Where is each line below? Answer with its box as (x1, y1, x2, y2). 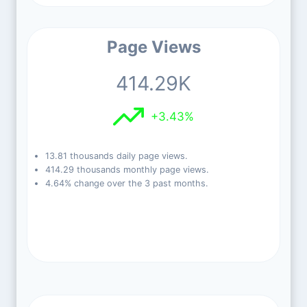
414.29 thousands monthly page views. (45, 164, 209, 175)
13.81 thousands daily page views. (45, 151, 188, 161)
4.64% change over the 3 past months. (45, 178, 208, 188)
